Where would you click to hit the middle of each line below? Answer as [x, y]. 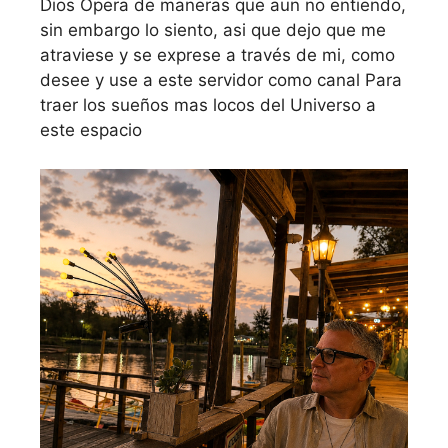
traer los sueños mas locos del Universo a [208, 105]
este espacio [91, 130]
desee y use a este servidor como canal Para [221, 80]
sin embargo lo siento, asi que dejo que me [213, 30]
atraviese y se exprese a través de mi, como [217, 55]
